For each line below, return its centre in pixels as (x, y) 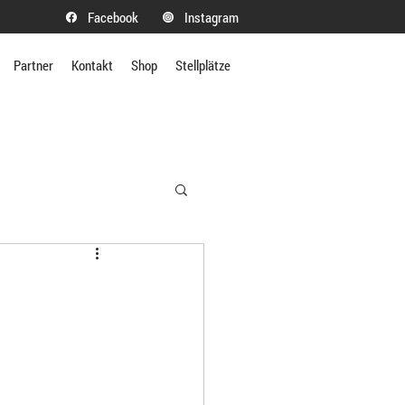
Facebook (113, 17)
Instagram (212, 17)
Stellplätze (203, 65)
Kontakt (92, 65)
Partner (33, 65)
